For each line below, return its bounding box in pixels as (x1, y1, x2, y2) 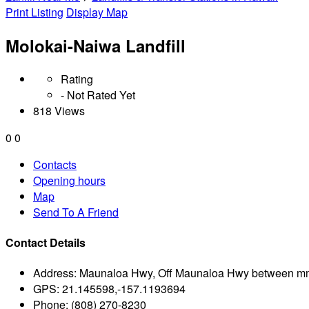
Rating (61, 70, 93, 87)
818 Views (33, 102, 85, 119)
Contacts (33, 156, 77, 172)
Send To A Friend (33, 203, 119, 220)
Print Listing (6, 4, 63, 20)
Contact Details (6, 235, 86, 251)
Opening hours (33, 172, 106, 188)
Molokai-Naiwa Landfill (6, 33, 186, 57)
